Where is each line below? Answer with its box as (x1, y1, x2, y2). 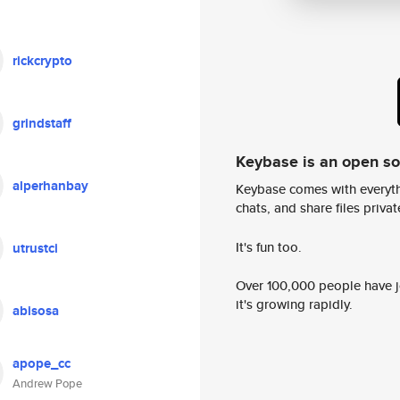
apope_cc (12, 354, 71, 373)
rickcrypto (12, 51, 72, 71)
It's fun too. (236, 237, 302, 256)
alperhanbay (12, 176, 88, 196)
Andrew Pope (12, 375, 82, 392)
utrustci (12, 238, 58, 258)
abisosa (12, 301, 59, 321)
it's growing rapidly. (236, 295, 353, 314)
